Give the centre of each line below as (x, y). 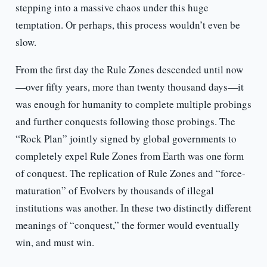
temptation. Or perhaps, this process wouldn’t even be (128, 25)
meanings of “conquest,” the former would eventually (127, 225)
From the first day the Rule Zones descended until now (129, 70)
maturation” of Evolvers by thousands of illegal (114, 191)
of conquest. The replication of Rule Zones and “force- (130, 173)
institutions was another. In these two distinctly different (133, 208)
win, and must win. (55, 243)
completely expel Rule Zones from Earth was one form (129, 156)
